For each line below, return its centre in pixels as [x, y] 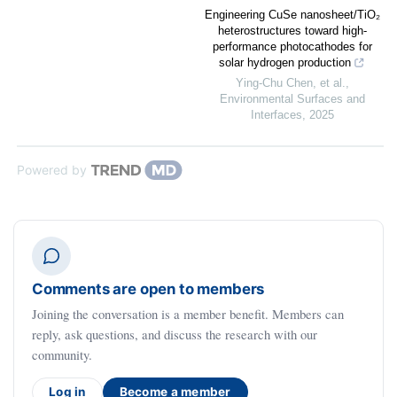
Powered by [52, 170]
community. [62, 355]
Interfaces [276, 115]
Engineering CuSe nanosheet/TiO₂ [292, 15]
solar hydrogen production [285, 63]
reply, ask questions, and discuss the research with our [175, 335]
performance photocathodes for [292, 47]
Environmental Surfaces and [292, 99]
